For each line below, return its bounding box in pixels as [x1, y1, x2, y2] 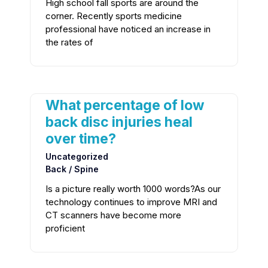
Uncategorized [45, 151, 108, 162]
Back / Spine [45, 164, 99, 175]
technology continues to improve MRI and [45, 196, 217, 208]
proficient [45, 223, 85, 234]
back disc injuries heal [45, 114, 193, 131]
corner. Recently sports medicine [45, 10, 182, 22]
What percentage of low [45, 97, 205, 114]
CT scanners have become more [45, 209, 181, 221]
